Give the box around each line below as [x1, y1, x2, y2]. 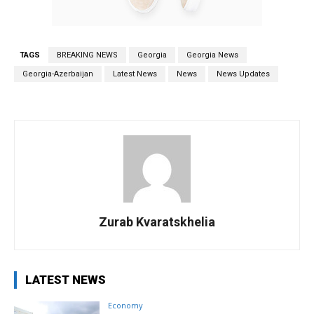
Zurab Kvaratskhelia [99, 214, 215, 230]
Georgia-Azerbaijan [22, 69, 93, 79]
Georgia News [186, 50, 238, 60]
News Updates [217, 69, 270, 79]
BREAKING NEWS [57, 50, 118, 60]
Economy [108, 300, 144, 311]
